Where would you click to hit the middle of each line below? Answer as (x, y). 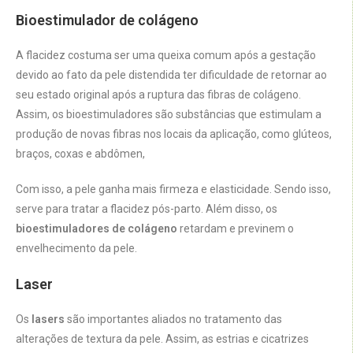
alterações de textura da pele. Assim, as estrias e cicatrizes (162, 339)
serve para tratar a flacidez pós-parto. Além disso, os (147, 209)
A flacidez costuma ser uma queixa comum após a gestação (166, 56)
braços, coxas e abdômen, (80, 154)
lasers (48, 320)
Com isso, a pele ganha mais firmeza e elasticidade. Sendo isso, (173, 190)
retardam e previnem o (236, 229)
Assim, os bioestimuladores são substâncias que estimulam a (169, 115)
